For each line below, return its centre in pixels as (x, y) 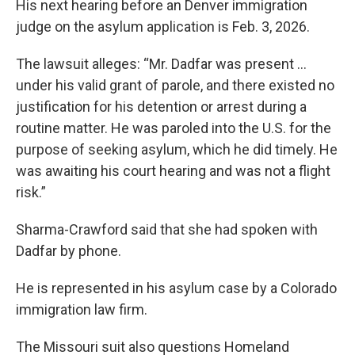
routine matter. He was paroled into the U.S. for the (174, 128)
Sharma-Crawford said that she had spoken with (167, 230)
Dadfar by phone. (69, 251)
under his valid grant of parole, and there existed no (175, 86)
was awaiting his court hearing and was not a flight (173, 171)
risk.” (31, 193)
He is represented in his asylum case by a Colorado (176, 288)
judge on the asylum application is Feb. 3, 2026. (163, 27)
